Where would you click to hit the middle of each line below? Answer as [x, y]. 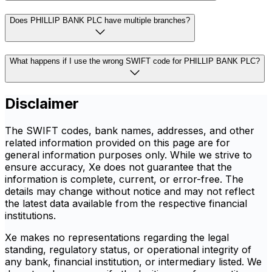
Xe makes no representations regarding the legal [117, 238]
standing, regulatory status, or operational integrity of [128, 250]
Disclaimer [42, 104]
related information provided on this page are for [117, 143]
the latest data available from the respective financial [126, 204]
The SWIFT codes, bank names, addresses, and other [130, 131]
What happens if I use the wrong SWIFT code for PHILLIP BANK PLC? [135, 61]
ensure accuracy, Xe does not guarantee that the [118, 167]
